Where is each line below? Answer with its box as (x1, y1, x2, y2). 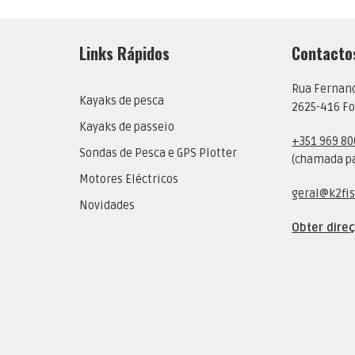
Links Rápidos (78, 41, 170, 66)
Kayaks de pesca (78, 94, 164, 109)
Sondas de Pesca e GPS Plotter (78, 147, 237, 161)
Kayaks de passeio (78, 120, 174, 135)
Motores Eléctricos (78, 173, 178, 187)
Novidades (78, 199, 135, 213)
